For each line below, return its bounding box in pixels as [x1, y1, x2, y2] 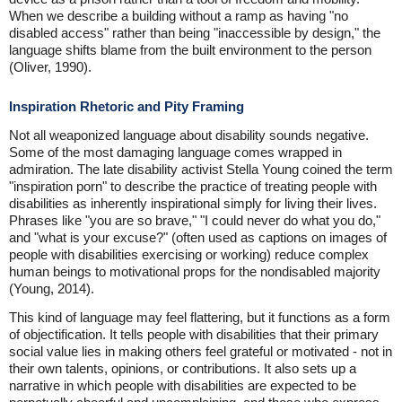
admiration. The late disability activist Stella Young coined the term [9, 162, 393, 178]
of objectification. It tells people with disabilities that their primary [9, 327, 379, 343]
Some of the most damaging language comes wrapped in [9, 144, 342, 161]
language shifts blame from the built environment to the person [9, 42, 371, 58]
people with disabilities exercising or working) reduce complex [9, 247, 369, 263]
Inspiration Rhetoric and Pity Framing [9, 99, 244, 115]
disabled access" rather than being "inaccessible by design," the [9, 25, 380, 41]
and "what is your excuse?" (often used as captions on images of [9, 230, 387, 246]
